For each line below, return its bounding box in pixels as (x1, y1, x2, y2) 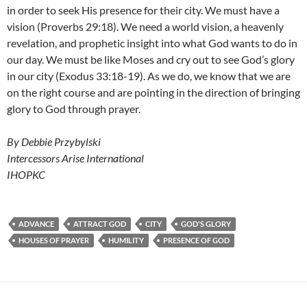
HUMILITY (108, 236, 144, 245)
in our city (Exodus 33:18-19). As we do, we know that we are (7, 69, 291, 83)
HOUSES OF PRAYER (19, 236, 89, 245)
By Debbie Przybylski (7, 135, 101, 149)
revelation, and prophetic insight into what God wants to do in (7, 36, 297, 50)
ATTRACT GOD (73, 219, 126, 229)
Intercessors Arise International (7, 151, 144, 165)
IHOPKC (7, 168, 45, 182)
